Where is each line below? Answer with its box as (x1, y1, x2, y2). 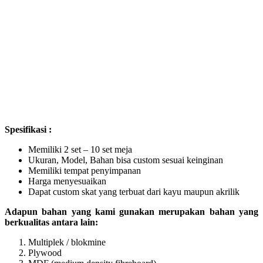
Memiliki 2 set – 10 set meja (28, 144, 132, 154)
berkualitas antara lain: (5, 217, 98, 227)
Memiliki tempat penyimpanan (28, 165, 141, 176)
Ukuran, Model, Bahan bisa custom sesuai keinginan (28, 154, 223, 165)
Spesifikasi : (5, 124, 54, 134)
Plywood (28, 247, 62, 258)
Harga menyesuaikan (28, 176, 106, 186)
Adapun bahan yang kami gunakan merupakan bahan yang (5, 206, 258, 217)
